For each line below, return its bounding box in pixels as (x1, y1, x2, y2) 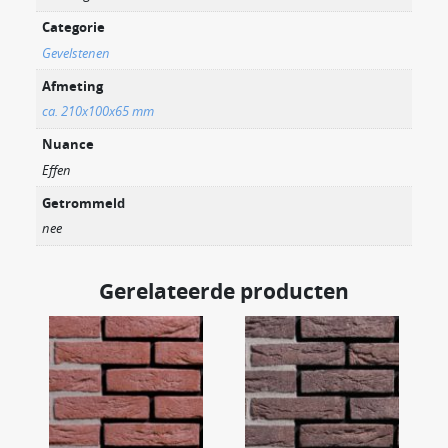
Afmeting (42, 76, 104, 95)
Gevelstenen (42, 43, 111, 62)
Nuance (42, 135, 95, 154)
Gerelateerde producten (99, 276, 349, 306)
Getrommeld (42, 193, 126, 212)
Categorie (42, 18, 106, 37)
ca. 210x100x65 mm (42, 102, 155, 121)
